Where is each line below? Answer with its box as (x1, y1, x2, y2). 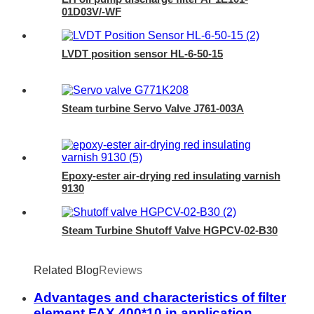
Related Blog (34, 264, 99, 277)
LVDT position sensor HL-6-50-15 (62, 48, 223, 60)
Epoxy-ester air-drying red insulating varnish (62, 170, 280, 182)
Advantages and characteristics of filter (34, 290, 286, 306)
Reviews (99, 264, 142, 277)
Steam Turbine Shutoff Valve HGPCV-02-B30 (62, 224, 278, 237)
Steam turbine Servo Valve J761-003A (62, 102, 244, 115)
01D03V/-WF (62, 6, 121, 18)
